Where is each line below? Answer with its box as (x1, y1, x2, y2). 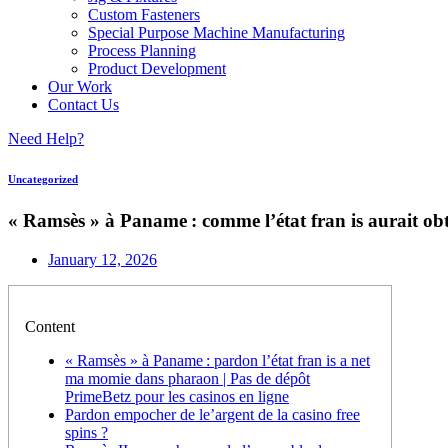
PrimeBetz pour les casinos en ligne (65, 387, 289, 405)
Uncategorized (8, 172, 78, 185)
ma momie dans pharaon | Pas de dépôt (65, 369, 310, 387)
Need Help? (8, 130, 84, 147)
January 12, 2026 (48, 250, 157, 268)
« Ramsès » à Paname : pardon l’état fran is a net (65, 351, 370, 369)
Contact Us (48, 96, 119, 113)
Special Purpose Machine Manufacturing (88, 24, 345, 41)
